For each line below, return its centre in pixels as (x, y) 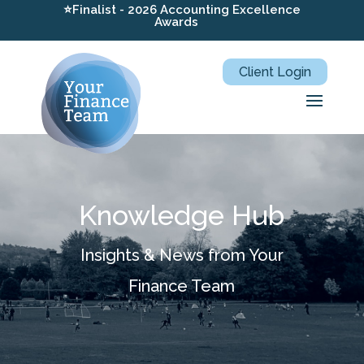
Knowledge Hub (182, 215)
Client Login (275, 72)
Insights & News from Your (182, 255)
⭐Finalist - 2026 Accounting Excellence (182, 10)
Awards (177, 22)
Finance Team (182, 286)
